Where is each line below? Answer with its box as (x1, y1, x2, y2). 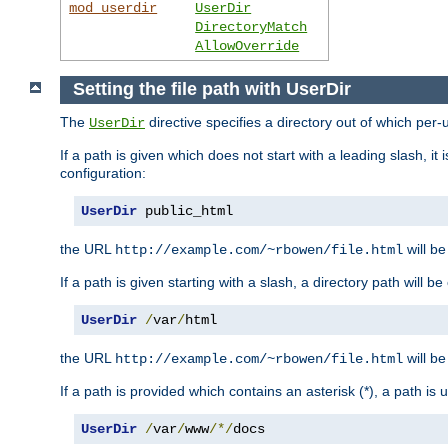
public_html (137, 203, 233, 220)
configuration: (60, 165, 146, 182)
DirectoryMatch (195, 18, 308, 35)
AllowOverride (195, 37, 300, 54)
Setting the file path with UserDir (72, 79, 351, 100)
